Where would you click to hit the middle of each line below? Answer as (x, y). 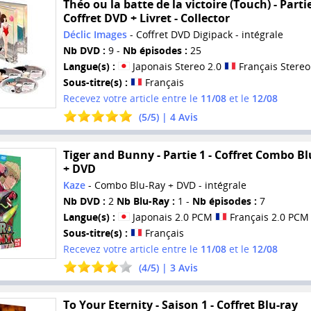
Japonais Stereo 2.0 (177, 67)
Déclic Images (95, 35)
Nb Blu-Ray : (145, 201)
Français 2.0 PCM (268, 217)
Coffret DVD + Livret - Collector (146, 18)
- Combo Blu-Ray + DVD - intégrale (166, 185)
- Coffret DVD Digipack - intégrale (205, 35)
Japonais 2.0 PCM (172, 217)
